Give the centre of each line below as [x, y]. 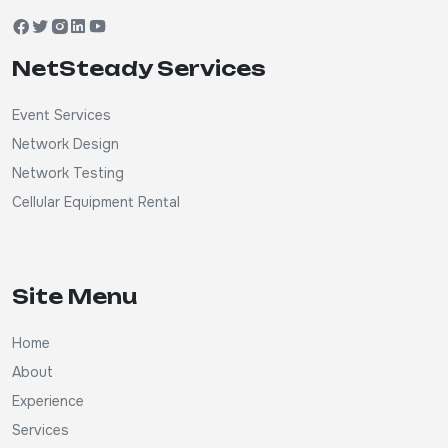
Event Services [61, 115]
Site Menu [74, 296]
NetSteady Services [139, 68]
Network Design [65, 144]
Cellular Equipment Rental [96, 202]
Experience [48, 401]
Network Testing [68, 173]
